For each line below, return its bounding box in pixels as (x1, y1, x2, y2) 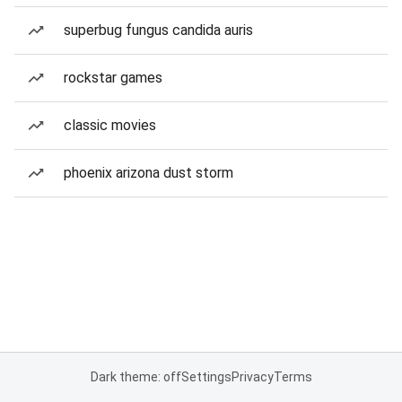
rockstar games (64, 69, 162, 86)
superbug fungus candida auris (64, 22, 253, 39)
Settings (180, 370, 232, 384)
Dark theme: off (90, 370, 181, 384)
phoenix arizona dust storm (64, 164, 233, 181)
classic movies (64, 117, 156, 134)
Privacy (231, 370, 274, 384)
